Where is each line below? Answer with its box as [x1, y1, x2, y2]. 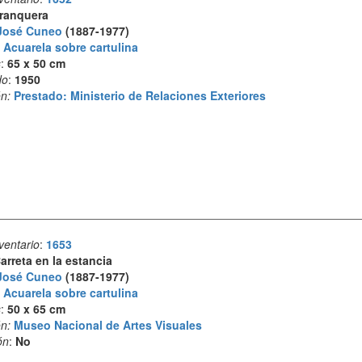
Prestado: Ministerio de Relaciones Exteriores [13, 86, 266, 103]
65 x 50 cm [6, 54, 65, 71]
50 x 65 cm [6, 301, 65, 318]
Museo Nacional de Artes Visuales [13, 317, 202, 334]
